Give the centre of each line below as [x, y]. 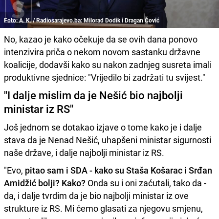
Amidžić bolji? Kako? [45, 183]
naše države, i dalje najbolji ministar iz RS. [84, 153]
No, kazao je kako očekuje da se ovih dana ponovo [101, 39]
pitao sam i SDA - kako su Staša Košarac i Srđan [119, 170]
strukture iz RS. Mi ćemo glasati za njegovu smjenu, [103, 208]
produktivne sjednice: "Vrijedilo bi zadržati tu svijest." [105, 77]
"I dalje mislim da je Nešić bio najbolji [93, 95]
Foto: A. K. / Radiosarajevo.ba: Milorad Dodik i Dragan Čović [82, 20]
